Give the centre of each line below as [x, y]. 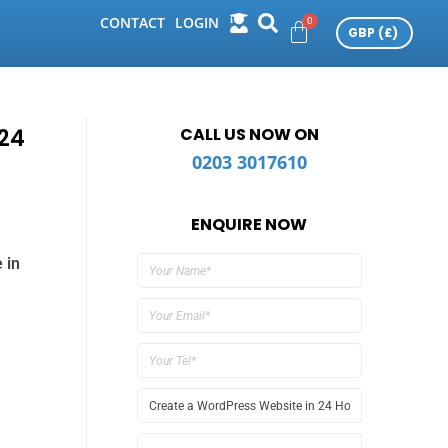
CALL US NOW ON [249, 134]
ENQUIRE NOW [249, 224]
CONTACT [132, 23]
